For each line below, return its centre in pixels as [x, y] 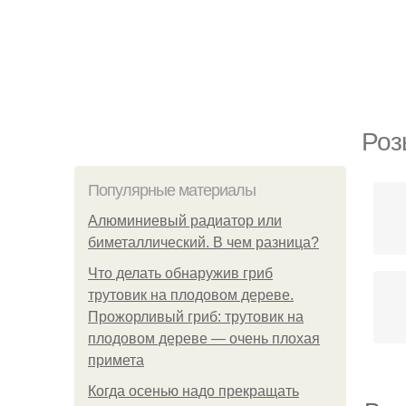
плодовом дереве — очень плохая [204, 338]
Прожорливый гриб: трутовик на [196, 317]
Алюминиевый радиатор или [185, 221]
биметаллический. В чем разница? [203, 242]
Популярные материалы [172, 190]
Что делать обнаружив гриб [180, 273]
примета [116, 360]
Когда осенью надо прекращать [193, 391]
